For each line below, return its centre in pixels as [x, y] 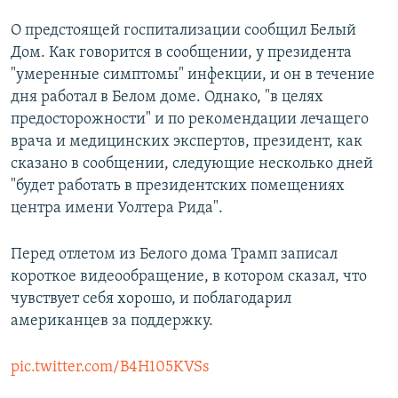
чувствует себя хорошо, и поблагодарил [151, 299]
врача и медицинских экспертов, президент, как [187, 142]
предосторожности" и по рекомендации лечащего [190, 120]
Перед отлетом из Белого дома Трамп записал [174, 255]
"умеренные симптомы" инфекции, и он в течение [193, 76]
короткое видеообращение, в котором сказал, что [189, 277]
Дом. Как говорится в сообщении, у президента [181, 53]
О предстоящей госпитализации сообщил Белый [183, 31]
